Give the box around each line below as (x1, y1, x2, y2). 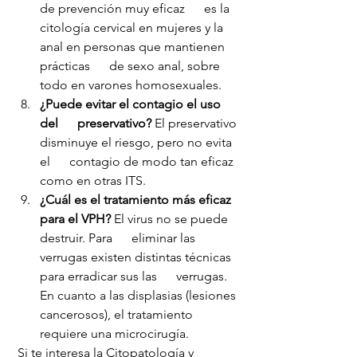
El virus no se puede (111, 211, 231, 227)
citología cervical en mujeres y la (40, 20, 226, 36)
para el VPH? (40, 211, 111, 227)
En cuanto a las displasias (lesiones (40, 288, 239, 304)
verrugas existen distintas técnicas (40, 249, 234, 265)
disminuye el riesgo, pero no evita (40, 135, 235, 151)
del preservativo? (40, 116, 151, 131)
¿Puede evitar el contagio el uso (40, 96, 224, 112)
